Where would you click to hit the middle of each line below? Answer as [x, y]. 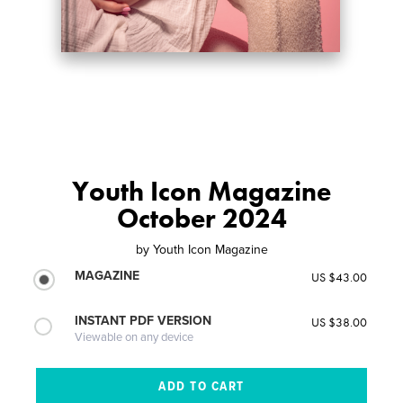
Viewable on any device [134, 337]
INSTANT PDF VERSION [143, 320]
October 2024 [201, 218]
